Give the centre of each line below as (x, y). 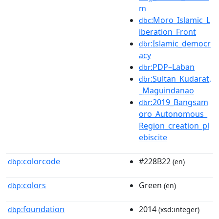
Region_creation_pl (174, 125)
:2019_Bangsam (179, 102)
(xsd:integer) (178, 209)
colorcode (42, 161)
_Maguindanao (166, 90)
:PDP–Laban (173, 67)
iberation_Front (167, 32)
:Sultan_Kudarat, (181, 78)
